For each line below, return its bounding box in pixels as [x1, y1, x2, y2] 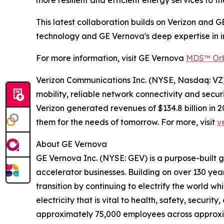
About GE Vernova [36, 138, 107, 149]
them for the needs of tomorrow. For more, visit [36, 116, 217, 127]
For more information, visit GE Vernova [36, 52, 186, 63]
